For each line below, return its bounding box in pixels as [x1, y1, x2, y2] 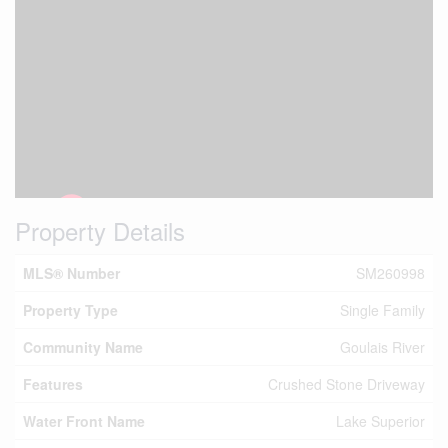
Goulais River [340, 337, 425, 357]
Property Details [15, 213, 185, 248]
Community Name [23, 337, 143, 357]
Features [23, 374, 83, 394]
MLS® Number [23, 263, 120, 283]
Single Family [340, 300, 425, 320]
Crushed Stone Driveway [268, 374, 425, 394]
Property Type [23, 300, 118, 320]
